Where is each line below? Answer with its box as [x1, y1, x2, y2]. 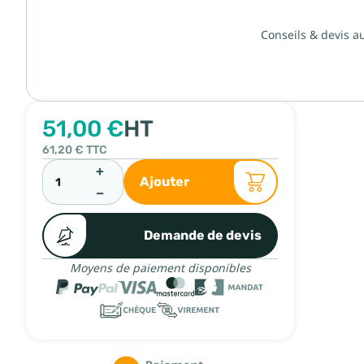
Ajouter [140, 174, 189, 189]
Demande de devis [144, 227, 262, 243]
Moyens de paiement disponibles [69, 262, 251, 275]
